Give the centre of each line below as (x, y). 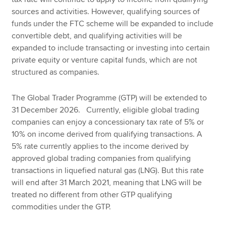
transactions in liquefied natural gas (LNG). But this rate (108, 170)
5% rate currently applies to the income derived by (100, 146)
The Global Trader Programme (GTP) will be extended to (109, 98)
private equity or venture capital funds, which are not (105, 60)
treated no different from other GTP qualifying (92, 194)
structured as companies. (56, 72)
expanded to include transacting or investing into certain (111, 48)
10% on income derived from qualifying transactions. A (107, 134)
